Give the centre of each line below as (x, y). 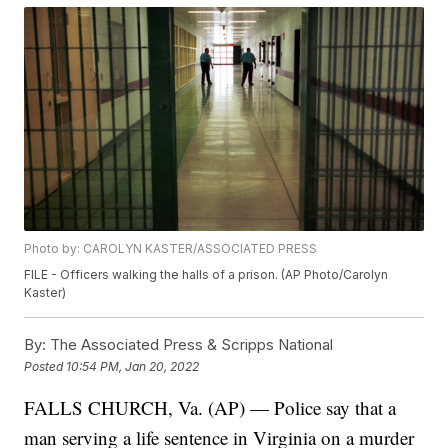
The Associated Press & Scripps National (190, 345)
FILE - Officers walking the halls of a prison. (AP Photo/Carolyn (206, 275)
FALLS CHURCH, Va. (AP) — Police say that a (210, 408)
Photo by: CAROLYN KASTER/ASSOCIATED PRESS (171, 249)
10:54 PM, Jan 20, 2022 (133, 366)
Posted (45, 366)
